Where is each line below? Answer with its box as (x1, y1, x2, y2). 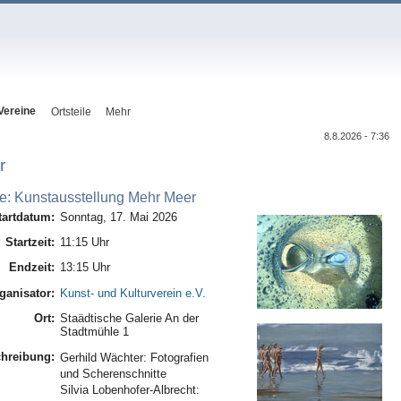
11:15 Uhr (60, 235, 110, 250)
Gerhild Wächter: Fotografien (60, 351, 209, 365)
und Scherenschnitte (60, 367, 167, 381)
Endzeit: (8, 260, 55, 275)
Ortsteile (50, 106, 91, 118)
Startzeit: (4, 235, 55, 250)
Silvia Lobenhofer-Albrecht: (60, 383, 200, 397)
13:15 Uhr (60, 260, 111, 275)
